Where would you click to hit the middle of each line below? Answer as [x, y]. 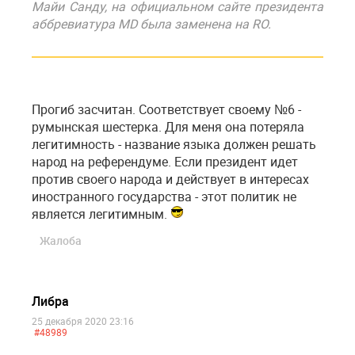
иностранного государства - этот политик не [164, 197]
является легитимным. [101, 214]
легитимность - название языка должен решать [174, 145]
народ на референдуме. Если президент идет [165, 162]
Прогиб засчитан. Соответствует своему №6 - [166, 110]
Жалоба [61, 241]
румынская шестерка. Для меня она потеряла [168, 127]
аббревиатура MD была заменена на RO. [151, 24]
